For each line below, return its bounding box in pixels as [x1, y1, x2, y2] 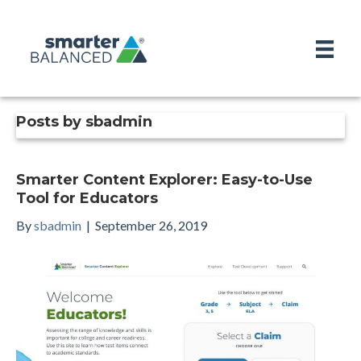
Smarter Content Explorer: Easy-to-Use [16, 171, 313, 189]
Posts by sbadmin [16, 113, 152, 131]
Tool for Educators [16, 189, 158, 207]
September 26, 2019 [95, 218, 207, 233]
